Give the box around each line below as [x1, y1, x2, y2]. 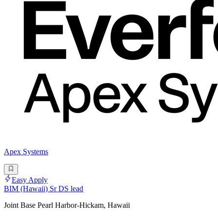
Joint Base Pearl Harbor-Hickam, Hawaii [4, 201, 130, 210]
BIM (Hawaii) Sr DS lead [4, 184, 83, 193]
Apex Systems [4, 147, 48, 156]
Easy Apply [12, 176, 48, 184]
